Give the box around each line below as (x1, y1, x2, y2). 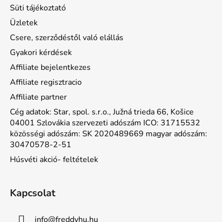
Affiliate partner (10, 91, 67, 103)
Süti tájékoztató (10, 2, 66, 13)
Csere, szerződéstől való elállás (10, 32, 123, 43)
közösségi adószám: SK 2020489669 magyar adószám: (10, 128, 207, 139)
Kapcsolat (10, 186, 55, 200)
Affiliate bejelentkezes (10, 61, 91, 73)
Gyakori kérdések (10, 47, 72, 58)
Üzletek (10, 17, 38, 28)
